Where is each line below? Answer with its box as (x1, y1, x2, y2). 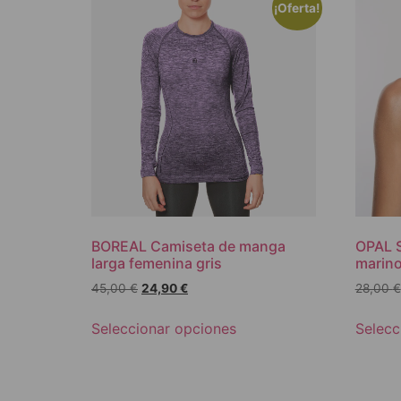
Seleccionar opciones (91, 320, 236, 338)
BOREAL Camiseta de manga (91, 237, 286, 256)
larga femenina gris (91, 254, 222, 273)
